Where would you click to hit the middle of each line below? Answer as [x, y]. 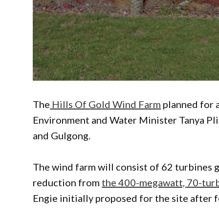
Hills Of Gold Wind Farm [106, 104]
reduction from [67, 183]
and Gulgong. [62, 136]
